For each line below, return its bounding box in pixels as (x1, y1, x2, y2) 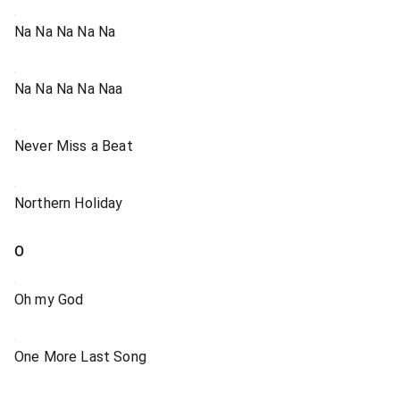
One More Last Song (14, 348, 146, 365)
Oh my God (14, 291, 84, 308)
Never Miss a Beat (14, 137, 133, 154)
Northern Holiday (14, 195, 123, 212)
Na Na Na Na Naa (14, 80, 123, 97)
